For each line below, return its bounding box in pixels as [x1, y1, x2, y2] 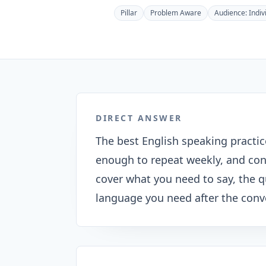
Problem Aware [150, 8, 201, 18]
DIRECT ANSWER [96, 112, 182, 123]
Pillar [121, 8, 137, 18]
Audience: [214, 8, 249, 18]
